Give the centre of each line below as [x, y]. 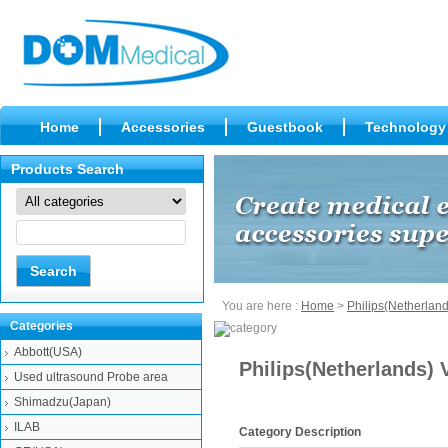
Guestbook [285, 127]
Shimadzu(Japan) [62, 402]
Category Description [300, 432]
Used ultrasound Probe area [91, 377]
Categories [41, 326]
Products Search [67, 169]
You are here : [261, 306]
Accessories [163, 127]
